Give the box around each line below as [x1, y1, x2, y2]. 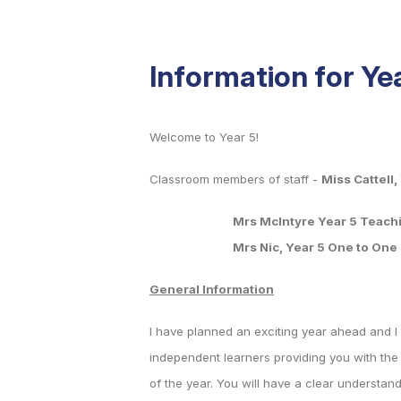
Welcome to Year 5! [149, 130, 259, 144]
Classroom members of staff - [149, 172, 321, 186]
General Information [149, 282, 274, 296]
